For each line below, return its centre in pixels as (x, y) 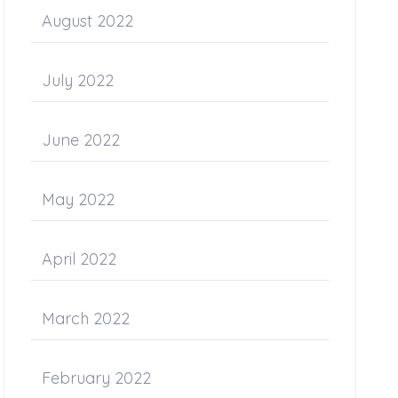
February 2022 (97, 378)
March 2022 (86, 318)
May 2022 (79, 199)
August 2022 (88, 21)
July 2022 (78, 80)
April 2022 (80, 259)
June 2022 (81, 140)
